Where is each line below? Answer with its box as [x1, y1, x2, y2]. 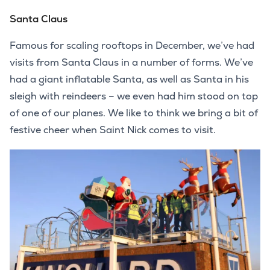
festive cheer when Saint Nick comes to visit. [10, 123, 216, 136]
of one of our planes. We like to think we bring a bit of [10, 106, 258, 119]
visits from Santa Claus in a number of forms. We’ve [10, 55, 253, 69]
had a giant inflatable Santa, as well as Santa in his [10, 72, 249, 86]
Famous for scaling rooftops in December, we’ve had [10, 39, 254, 52]
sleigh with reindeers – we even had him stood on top [10, 89, 258, 102]
